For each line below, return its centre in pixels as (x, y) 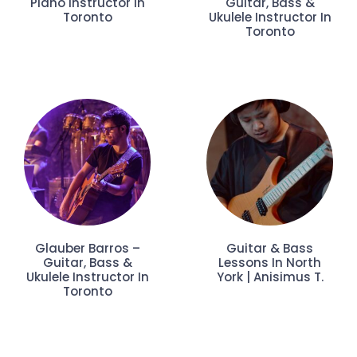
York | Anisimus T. (270, 277)
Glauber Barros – (87, 249)
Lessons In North (270, 263)
